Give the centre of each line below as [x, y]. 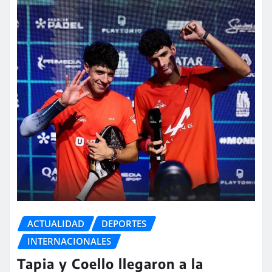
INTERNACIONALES [69, 241]
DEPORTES [124, 224]
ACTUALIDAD [56, 224]
